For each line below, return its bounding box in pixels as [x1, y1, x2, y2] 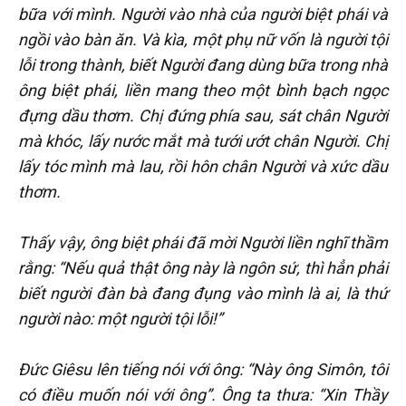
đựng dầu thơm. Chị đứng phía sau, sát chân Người [18, 105, 388, 125]
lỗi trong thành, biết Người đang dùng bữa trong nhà [18, 54, 388, 74]
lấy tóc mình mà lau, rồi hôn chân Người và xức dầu [18, 156, 388, 176]
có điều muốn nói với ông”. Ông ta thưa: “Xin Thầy [18, 384, 388, 404]
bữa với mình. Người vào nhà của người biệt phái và [18, 4, 388, 24]
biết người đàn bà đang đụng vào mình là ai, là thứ [18, 283, 388, 303]
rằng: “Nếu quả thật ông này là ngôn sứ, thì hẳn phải [18, 257, 388, 277]
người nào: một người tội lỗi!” [18, 308, 222, 328]
